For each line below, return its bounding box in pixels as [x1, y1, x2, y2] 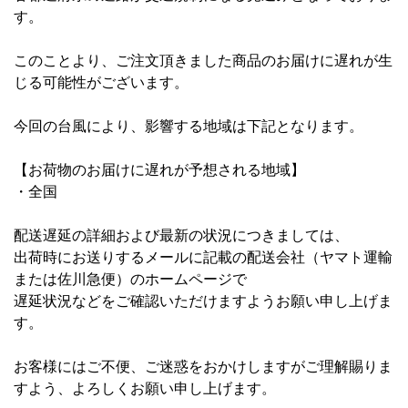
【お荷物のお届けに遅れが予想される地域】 [14, 159, 305, 178]
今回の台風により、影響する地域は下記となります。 [14, 116, 363, 135]
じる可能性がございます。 [14, 72, 189, 91]
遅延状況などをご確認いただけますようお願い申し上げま [14, 291, 393, 310]
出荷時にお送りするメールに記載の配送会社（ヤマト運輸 [14, 247, 393, 266]
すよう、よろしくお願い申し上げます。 [14, 378, 276, 397]
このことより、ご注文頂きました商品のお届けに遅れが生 [14, 50, 393, 69]
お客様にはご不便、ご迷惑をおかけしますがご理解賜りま [14, 356, 393, 375]
